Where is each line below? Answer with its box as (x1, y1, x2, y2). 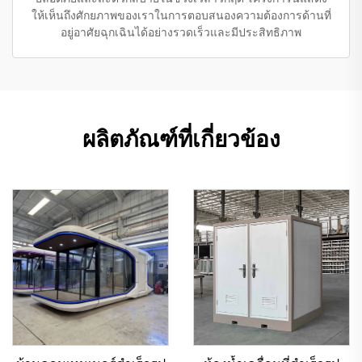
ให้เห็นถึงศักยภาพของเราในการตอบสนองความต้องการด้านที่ (31, 8, 331, 22)
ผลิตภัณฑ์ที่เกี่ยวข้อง (82, 125, 280, 153)
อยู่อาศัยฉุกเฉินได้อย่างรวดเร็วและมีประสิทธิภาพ (61, 25, 301, 39)
